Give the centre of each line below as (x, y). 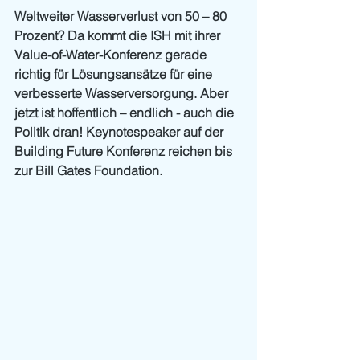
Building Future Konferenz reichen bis (125, 151)
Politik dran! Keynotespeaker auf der (121, 132)
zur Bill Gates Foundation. (88, 170)
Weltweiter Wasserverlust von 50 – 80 (122, 16)
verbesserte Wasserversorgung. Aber (123, 93)
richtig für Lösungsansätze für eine (115, 74)
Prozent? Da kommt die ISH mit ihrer (119, 35)
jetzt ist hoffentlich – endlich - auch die (126, 112)
